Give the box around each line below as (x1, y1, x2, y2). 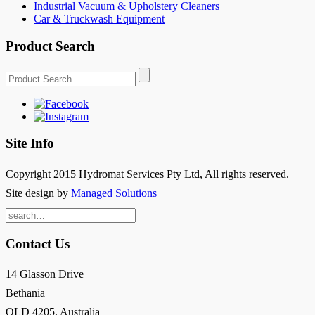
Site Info (6, 136, 54, 151)
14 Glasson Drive (6, 268, 84, 281)
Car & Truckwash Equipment (34, 13, 165, 25)
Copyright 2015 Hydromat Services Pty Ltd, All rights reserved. (6, 168, 289, 180)
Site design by (6, 187, 71, 199)
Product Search (6, 38, 95, 53)
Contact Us (6, 236, 70, 251)
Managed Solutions (71, 187, 157, 199)
